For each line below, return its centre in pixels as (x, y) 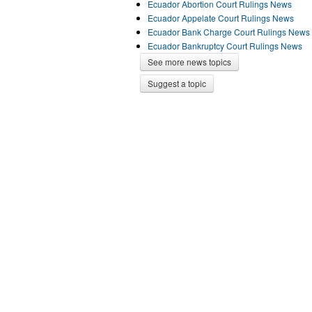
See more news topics (189, 62)
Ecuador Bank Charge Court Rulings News (229, 32)
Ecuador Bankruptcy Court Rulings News (225, 46)
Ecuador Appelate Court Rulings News (221, 18)
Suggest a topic (177, 83)
